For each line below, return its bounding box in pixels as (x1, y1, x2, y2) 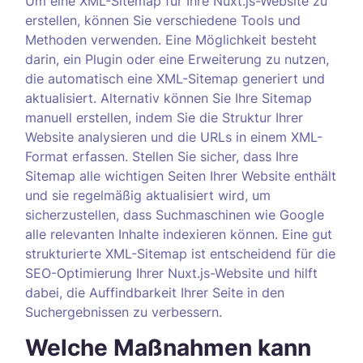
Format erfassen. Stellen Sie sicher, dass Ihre (25, 148, 298, 164)
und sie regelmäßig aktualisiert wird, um (25, 187, 271, 203)
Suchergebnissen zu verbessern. (25, 304, 222, 320)
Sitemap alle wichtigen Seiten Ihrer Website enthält (25, 168, 336, 184)
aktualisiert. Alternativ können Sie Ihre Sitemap (25, 90, 312, 106)
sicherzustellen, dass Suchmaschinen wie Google (25, 207, 324, 223)
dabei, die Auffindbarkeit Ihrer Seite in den (25, 284, 284, 301)
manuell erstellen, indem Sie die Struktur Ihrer (25, 109, 303, 126)
